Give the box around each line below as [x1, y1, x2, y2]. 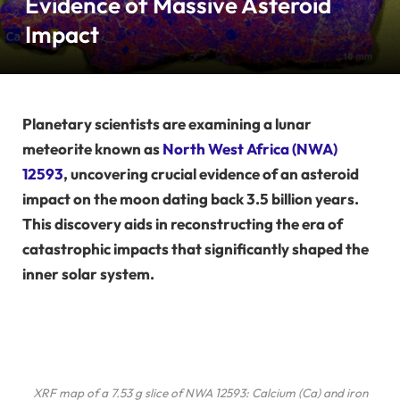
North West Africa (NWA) [162, 139, 337, 158]
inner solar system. [22, 264, 154, 283]
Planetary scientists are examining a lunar [22, 114, 312, 133]
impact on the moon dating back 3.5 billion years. [22, 189, 359, 208]
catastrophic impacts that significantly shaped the [22, 239, 369, 258]
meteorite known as [22, 139, 162, 158]
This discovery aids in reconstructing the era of [22, 214, 343, 233]
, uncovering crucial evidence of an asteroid [63, 164, 359, 183]
